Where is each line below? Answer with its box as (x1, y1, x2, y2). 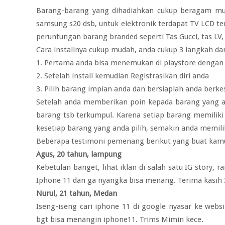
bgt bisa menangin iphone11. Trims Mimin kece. (36, 215, 203, 224)
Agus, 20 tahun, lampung (36, 150, 122, 159)
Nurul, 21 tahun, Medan (36, 189, 117, 198)
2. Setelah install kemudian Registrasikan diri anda (36, 71, 211, 80)
